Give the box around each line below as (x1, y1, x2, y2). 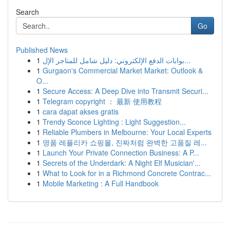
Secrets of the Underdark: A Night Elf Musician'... (43, 158, 201, 168)
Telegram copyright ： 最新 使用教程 (43, 96, 162, 106)
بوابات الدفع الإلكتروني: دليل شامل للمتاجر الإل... (184, 55, 190, 65)
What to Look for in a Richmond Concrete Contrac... (43, 168, 211, 178)
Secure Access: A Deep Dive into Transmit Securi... (43, 86, 208, 96)
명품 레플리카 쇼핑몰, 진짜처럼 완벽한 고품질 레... (43, 137, 207, 147)
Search (16, 7, 39, 17)
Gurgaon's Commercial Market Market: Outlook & (43, 65, 203, 75)
